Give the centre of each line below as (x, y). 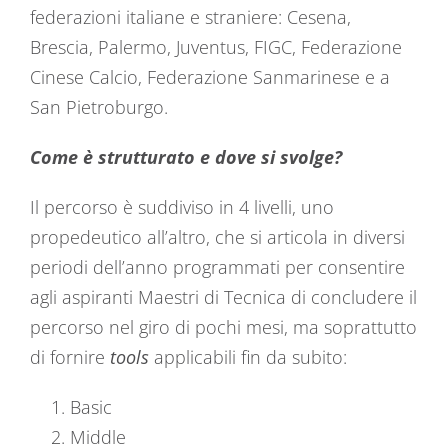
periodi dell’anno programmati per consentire (217, 267)
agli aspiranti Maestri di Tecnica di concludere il (223, 297)
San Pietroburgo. (99, 107)
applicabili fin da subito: (248, 357)
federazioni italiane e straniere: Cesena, (190, 17)
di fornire (70, 357)
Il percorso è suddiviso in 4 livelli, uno (182, 207)
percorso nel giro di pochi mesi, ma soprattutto (223, 327)
